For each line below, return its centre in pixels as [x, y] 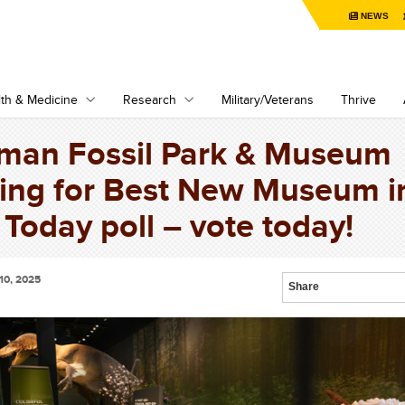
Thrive [358, 99]
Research [150, 99]
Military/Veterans [268, 99]
